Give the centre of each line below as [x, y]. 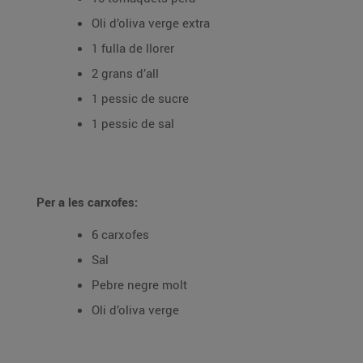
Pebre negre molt [139, 284]
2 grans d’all [125, 73]
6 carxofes [120, 234]
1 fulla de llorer [133, 48]
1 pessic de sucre [140, 98]
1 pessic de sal [133, 123]
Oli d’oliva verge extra [151, 23]
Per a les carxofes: [87, 202]
